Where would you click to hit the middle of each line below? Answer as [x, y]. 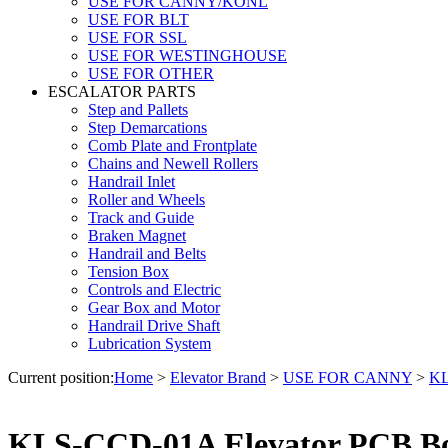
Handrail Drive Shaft [154, 325]
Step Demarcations [147, 127]
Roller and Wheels [146, 199]
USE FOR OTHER [151, 73]
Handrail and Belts [147, 253]
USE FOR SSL [137, 37]
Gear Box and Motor [154, 307]
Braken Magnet [137, 235]
